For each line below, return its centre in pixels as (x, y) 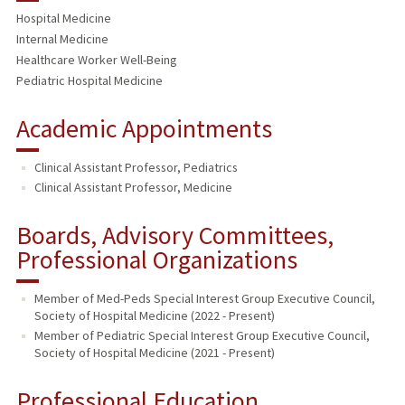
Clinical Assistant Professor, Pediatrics (136, 168)
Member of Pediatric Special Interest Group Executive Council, (202, 335)
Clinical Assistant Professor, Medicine (133, 188)
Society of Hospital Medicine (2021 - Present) (154, 352)
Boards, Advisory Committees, (174, 235)
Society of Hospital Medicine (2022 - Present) (154, 315)
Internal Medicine (62, 39)
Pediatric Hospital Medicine (89, 81)
